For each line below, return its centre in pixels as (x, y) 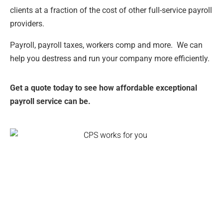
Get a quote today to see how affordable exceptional (104, 88)
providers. (27, 23)
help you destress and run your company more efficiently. (110, 58)
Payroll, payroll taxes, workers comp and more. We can (106, 45)
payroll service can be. (50, 101)
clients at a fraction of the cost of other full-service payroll (111, 10)
